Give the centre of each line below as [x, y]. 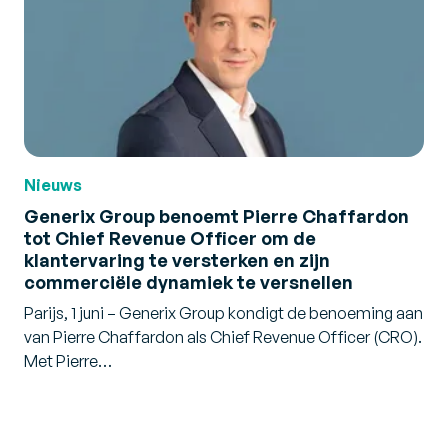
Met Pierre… [68, 361]
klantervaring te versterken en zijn [177, 260]
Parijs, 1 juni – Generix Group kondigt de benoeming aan [223, 313]
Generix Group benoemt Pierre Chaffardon [216, 216]
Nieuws [53, 185]
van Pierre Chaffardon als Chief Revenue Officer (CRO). [223, 337]
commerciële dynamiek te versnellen [188, 282]
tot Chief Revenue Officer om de [170, 238]
